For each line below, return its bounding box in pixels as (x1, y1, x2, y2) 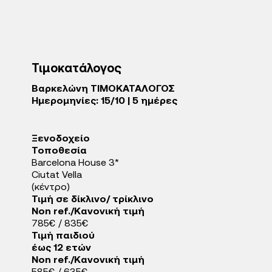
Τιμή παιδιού (32, 231, 95, 241)
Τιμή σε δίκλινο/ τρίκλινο (32, 195, 154, 205)
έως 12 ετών (32, 243, 91, 253)
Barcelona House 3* (32, 158, 119, 168)
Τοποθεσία (32, 146, 87, 156)
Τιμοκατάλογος (32, 63, 121, 75)
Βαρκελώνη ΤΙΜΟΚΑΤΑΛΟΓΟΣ (32, 84, 175, 94)
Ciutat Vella (32, 171, 82, 180)
